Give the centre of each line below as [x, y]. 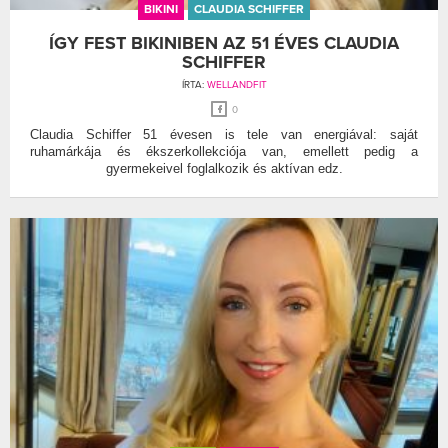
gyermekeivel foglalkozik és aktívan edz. [224, 168]
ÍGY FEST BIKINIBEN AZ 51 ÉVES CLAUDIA [224, 42]
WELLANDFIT [236, 84]
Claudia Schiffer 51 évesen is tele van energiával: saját [224, 134]
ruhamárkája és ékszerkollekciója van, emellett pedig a [224, 151]
